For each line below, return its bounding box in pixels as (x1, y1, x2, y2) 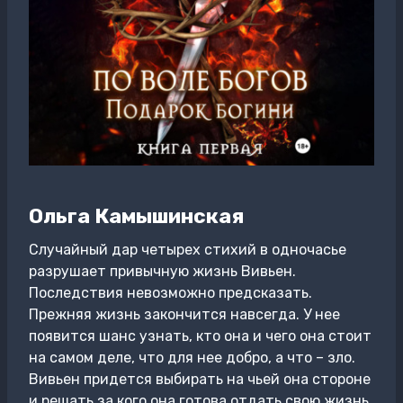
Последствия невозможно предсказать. (29, 284, 312, 301)
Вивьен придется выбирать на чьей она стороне (29, 371, 371, 388)
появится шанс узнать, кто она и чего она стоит (29, 327, 372, 345)
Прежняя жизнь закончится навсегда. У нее (29, 306, 340, 323)
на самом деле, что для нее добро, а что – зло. (29, 349, 355, 366)
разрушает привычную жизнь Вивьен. (29, 263, 296, 280)
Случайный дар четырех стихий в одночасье (29, 241, 346, 258)
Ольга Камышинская (29, 202, 244, 228)
